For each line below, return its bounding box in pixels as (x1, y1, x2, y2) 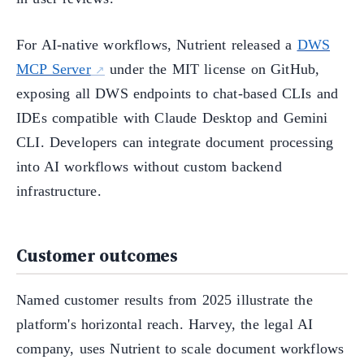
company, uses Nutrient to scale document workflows (16, 340, 344, 357)
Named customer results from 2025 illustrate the (16, 292, 313, 309)
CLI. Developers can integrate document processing (16, 133, 334, 150)
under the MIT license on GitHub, (104, 60, 320, 77)
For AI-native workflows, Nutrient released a (16, 36, 297, 53)
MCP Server (16, 60, 91, 77)
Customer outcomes (16, 244, 179, 268)
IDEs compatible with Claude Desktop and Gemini (16, 109, 328, 126)
